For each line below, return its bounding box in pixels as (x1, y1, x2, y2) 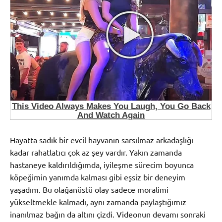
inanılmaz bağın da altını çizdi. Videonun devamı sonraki (10, 209, 206, 219)
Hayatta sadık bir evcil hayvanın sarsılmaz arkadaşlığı (10, 134, 193, 145)
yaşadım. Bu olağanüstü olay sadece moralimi (10, 184, 168, 194)
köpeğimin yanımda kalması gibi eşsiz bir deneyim (10, 171, 185, 182)
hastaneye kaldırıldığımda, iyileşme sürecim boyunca (10, 159, 194, 169)
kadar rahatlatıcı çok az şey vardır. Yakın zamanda (10, 147, 182, 157)
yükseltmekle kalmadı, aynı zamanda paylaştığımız (10, 196, 186, 207)
